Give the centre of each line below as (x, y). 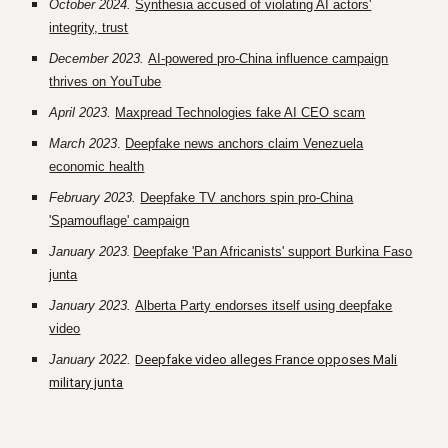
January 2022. (92, 359)
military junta (86, 382)
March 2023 (83, 143)
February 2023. (93, 197)
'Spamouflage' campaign (119, 220)
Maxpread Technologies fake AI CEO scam (240, 112)
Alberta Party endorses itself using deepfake (264, 305)
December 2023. (99, 58)
